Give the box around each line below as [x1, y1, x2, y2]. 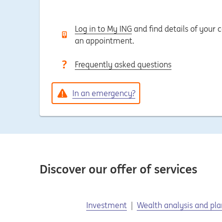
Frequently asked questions [75, 59, 171, 69]
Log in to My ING [75, 24, 132, 34]
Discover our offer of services [40, 162, 197, 177]
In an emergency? [72, 88, 135, 98]
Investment [86, 200, 127, 210]
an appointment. [75, 36, 134, 46]
